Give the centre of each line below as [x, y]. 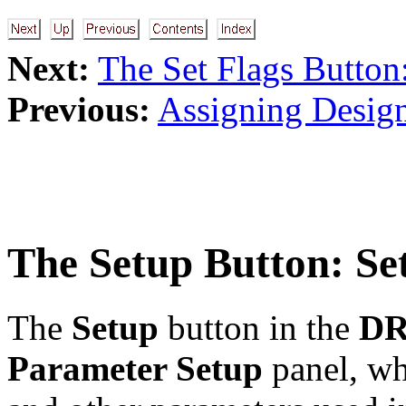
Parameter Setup [135, 368]
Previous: [79, 109]
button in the [259, 327]
